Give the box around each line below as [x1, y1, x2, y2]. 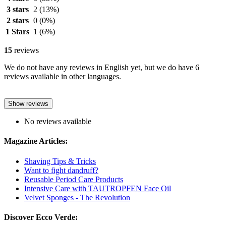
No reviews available [24, 117, 91, 126]
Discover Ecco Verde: [4, 212, 78, 221]
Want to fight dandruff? [24, 165, 98, 175]
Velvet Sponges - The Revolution [24, 193, 130, 202]
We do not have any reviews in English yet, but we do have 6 [4, 63, 199, 72]
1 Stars [6, 27, 29, 36]
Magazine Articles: [4, 137, 68, 146]
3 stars [6, 5, 29, 14]
